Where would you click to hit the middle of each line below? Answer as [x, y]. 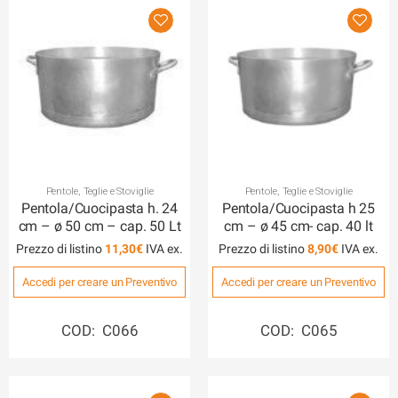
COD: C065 [298, 331]
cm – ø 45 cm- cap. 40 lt [298, 226]
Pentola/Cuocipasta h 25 [298, 208]
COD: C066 [99, 331]
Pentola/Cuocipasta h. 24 [99, 208]
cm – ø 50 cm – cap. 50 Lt [99, 226]
